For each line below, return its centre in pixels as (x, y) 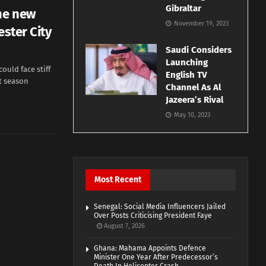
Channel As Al (194, 88)
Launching (187, 63)
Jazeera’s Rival (195, 100)
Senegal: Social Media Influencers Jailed (160, 207)
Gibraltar (185, 9)
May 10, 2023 (191, 115)
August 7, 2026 (124, 226)
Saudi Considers (199, 50)
